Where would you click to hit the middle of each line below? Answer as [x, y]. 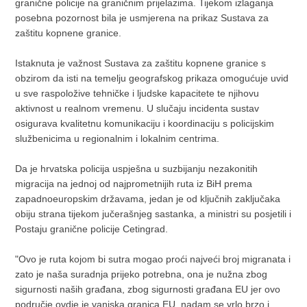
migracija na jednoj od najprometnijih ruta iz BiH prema [134, 183]
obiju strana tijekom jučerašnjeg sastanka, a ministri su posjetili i [153, 213]
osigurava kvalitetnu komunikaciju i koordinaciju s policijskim [145, 123]
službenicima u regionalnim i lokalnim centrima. [118, 138]
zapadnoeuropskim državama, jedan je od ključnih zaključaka [148, 198]
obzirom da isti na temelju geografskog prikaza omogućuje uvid [152, 78]
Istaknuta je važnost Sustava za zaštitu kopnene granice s [141, 63]
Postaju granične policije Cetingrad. [92, 229]
